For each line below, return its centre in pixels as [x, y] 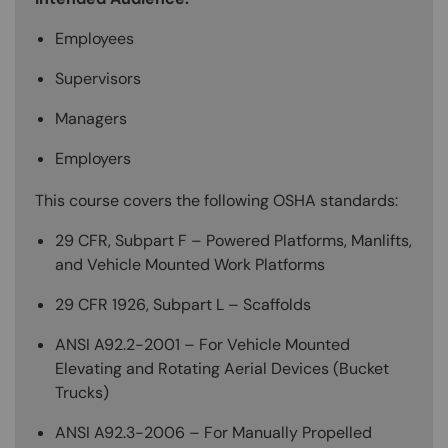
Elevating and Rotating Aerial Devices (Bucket [222, 368]
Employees [94, 38]
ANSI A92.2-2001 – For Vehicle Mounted [202, 344]
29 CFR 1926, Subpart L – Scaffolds [183, 304]
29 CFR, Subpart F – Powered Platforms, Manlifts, [233, 240]
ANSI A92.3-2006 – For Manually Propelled [213, 432]
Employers [93, 158]
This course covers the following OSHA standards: [216, 200]
